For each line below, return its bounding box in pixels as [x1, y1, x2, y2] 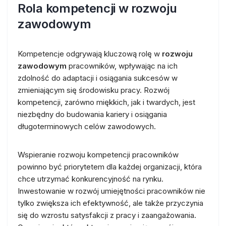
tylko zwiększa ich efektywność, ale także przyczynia [18, 198, 203, 208]
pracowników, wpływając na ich [67, 61, 178, 71]
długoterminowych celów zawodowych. [18, 121, 156, 131]
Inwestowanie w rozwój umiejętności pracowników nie [18, 186, 205, 196]
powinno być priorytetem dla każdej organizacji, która [18, 161, 202, 172]
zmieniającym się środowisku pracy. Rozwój [18, 85, 169, 95]
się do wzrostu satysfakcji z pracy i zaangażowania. [18, 210, 196, 220]
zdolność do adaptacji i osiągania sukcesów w [18, 73, 178, 83]
